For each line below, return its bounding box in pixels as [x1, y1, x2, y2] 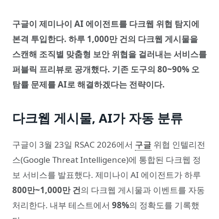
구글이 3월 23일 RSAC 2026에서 [12, 138, 135, 150]
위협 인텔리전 [152, 138, 205, 150]
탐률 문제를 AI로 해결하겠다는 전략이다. [12, 79, 165, 90]
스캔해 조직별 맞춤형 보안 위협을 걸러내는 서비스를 [12, 48, 207, 60]
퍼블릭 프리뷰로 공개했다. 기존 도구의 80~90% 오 [12, 64, 199, 75]
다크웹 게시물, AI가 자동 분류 [12, 109, 183, 127]
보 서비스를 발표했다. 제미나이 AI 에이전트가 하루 [12, 169, 201, 180]
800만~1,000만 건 [12, 184, 81, 196]
